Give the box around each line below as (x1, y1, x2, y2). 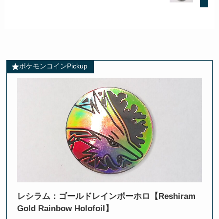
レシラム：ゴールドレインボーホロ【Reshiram (17, 192, 196, 201)
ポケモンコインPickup (19, 63, 88, 70)
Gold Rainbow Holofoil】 (17, 204, 113, 214)
